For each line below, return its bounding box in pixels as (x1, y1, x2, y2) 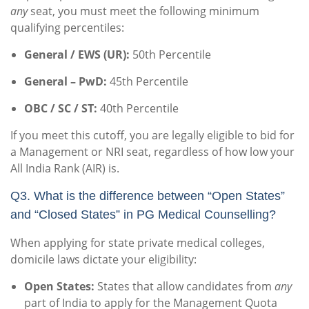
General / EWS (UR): (24, 47, 130, 63)
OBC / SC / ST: (24, 101, 97, 117)
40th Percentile (97, 101, 179, 117)
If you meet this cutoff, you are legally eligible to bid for (10, 128, 295, 143)
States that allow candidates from (94, 279, 275, 295)
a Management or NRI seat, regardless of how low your (10, 144, 295, 160)
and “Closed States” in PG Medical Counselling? (10, 208, 276, 222)
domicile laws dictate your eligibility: (10, 252, 197, 268)
